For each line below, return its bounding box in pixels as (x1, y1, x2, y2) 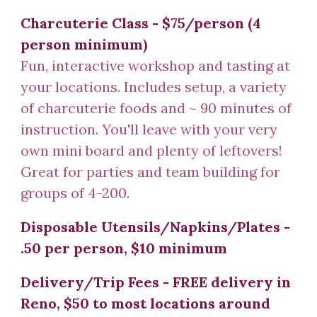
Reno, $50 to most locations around (21, 294, 271, 312)
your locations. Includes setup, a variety (21, 78, 287, 96)
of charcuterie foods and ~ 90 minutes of (21, 99, 292, 117)
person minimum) (21, 35, 148, 53)
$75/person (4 (162, 14, 262, 32)
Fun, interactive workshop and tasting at (21, 57, 291, 74)
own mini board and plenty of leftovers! (21, 142, 283, 159)
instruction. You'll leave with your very (21, 120, 278, 138)
